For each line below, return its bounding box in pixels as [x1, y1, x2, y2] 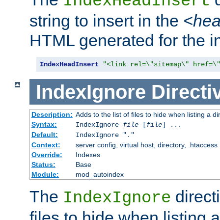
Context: [31, 141, 60, 149]
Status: [31, 161, 55, 169]
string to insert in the [29, 11, 183, 30]
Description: [31, 110, 73, 119]
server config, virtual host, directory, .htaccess [75, 141, 218, 149]
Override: [31, 151, 62, 159]
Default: [31, 131, 58, 139]
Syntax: [31, 120, 57, 129]
